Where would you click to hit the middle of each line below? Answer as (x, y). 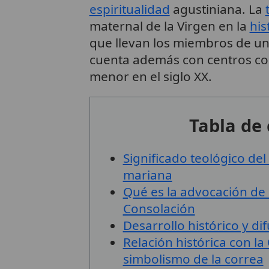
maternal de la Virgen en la (169, 26)
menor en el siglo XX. (150, 76)
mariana (147, 175)
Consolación (159, 208)
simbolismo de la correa (193, 259)
